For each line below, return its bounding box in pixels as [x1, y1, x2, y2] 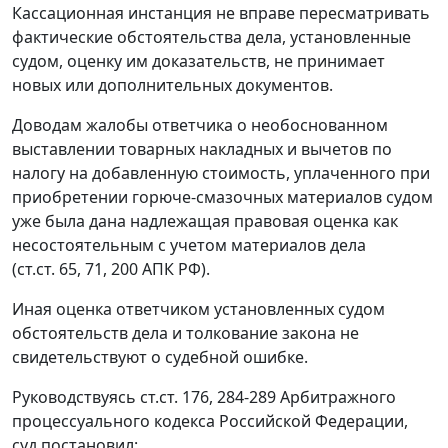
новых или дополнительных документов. [12, 74, 333, 97]
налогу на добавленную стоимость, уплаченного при [12, 162, 430, 185]
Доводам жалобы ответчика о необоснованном [12, 114, 388, 137]
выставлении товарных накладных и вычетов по [12, 138, 392, 161]
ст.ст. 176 [140, 386, 209, 409]
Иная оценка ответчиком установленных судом [12, 298, 385, 321]
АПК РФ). [138, 258, 210, 281]
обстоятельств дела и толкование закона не [12, 322, 359, 345]
